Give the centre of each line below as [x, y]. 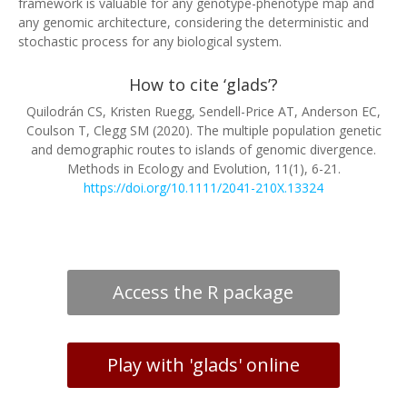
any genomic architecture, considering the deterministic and [194, 22]
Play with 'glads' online [203, 364]
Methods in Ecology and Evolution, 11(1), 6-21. [203, 168]
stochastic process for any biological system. [150, 41]
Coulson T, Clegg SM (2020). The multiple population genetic [203, 130]
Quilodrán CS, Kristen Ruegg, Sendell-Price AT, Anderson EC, [203, 111]
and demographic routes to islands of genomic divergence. [203, 149]
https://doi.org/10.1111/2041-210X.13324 [203, 187]
